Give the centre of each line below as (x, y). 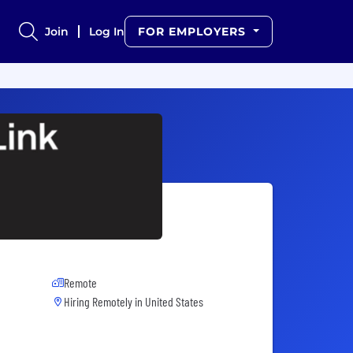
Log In (107, 32)
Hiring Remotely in (104, 302)
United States (174, 302)
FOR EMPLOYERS (194, 32)
